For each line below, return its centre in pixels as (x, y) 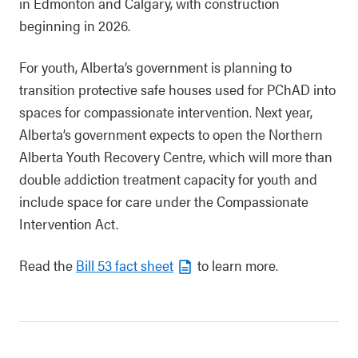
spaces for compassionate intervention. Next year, (166, 111)
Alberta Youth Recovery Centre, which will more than (176, 156)
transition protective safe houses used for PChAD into (177, 89)
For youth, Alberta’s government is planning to (155, 67)
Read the (48, 265)
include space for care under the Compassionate (164, 201)
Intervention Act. (69, 223)
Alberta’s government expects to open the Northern (171, 134)
